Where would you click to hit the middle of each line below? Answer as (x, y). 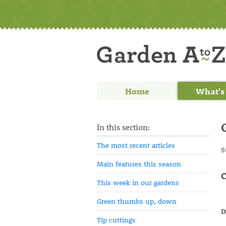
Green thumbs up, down (137, 201)
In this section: (123, 127)
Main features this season (139, 164)
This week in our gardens (138, 182)
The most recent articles (136, 145)
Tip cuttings (116, 220)
